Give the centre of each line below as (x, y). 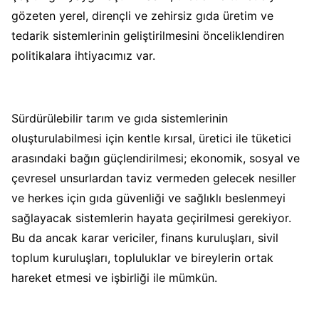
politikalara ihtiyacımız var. (85, 55)
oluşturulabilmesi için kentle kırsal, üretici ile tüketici (151, 138)
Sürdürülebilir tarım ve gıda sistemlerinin (120, 118)
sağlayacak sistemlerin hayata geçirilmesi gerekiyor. (151, 218)
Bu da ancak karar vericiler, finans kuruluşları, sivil (145, 237)
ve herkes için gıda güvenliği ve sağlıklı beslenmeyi (148, 198)
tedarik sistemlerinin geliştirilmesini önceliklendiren (148, 35)
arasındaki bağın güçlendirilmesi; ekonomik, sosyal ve (156, 158)
